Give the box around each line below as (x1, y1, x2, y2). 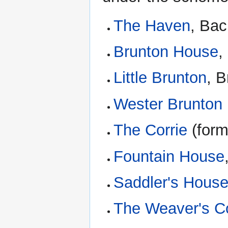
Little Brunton (113, 69, 207, 87)
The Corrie (113, 121, 188, 139)
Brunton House (113, 43, 219, 61)
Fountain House (113, 147, 225, 165)
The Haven (113, 16, 191, 35)
